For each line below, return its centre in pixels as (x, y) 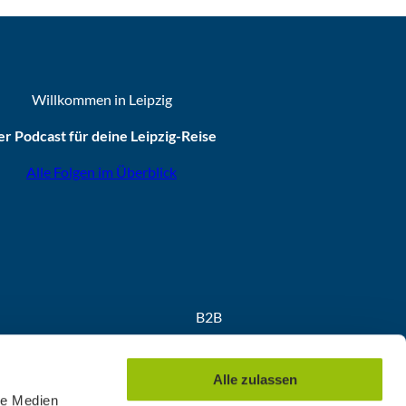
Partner (209, 353)
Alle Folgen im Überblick (101, 172)
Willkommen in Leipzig (101, 100)
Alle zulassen (255, 380)
